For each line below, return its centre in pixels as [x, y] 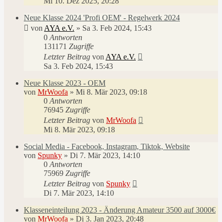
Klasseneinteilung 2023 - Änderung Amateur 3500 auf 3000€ [120, 210]
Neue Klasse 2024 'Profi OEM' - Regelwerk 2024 [102, 18]
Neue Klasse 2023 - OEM [65, 83]
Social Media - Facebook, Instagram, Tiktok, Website [107, 146]
